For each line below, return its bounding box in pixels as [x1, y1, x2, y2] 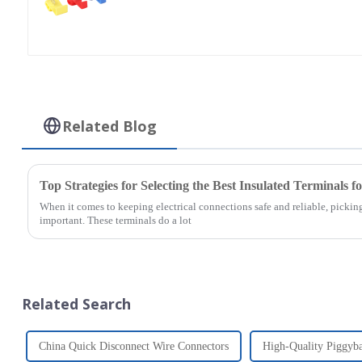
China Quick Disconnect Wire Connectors [38, 339, 229, 352]
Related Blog [62, 116, 158, 136]
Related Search [21, 293, 131, 314]
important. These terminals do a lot [39, 213, 192, 226]
